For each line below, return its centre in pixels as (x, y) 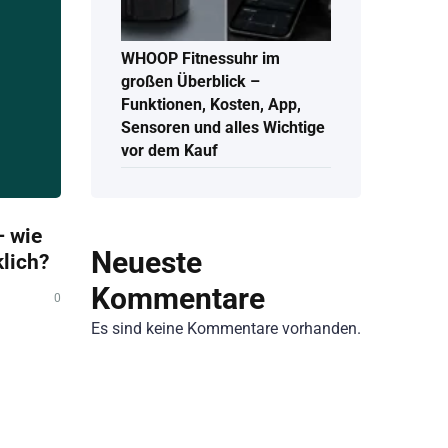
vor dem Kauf (169, 151)
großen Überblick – (190, 82)
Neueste (146, 262)
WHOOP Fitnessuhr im (200, 59)
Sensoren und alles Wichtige (223, 128)
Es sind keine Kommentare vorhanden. (226, 328)
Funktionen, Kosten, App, (211, 105)
